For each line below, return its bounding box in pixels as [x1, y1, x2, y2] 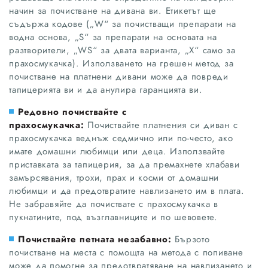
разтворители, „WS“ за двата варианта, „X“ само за [9, 43, 236, 57]
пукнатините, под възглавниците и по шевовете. [9, 210, 218, 224]
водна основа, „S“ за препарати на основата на [9, 30, 217, 44]
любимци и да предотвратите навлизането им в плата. [9, 184, 245, 197]
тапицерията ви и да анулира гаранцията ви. [9, 83, 203, 96]
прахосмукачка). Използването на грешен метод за [9, 56, 234, 70]
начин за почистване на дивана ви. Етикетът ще [9, 4, 217, 17]
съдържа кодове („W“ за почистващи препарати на [9, 17, 236, 31]
